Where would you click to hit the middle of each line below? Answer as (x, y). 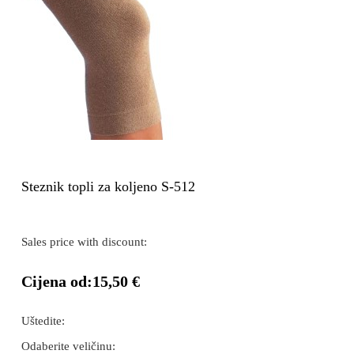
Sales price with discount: (84, 242)
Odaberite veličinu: (68, 346)
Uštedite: (43, 321)
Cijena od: (57, 281)
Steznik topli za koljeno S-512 (108, 186)
